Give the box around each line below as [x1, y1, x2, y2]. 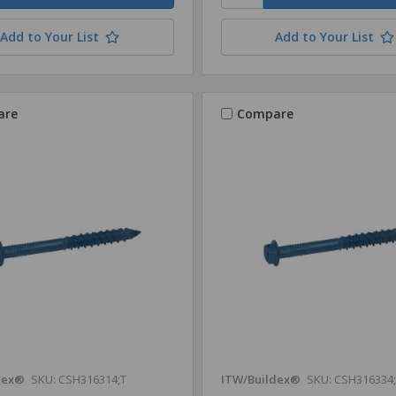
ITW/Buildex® [220, 370, 301, 387]
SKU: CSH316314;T [30, 370, 126, 387]
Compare [236, 104, 293, 122]
